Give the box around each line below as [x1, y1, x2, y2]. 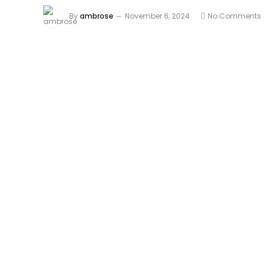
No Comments [208, 11, 261, 22]
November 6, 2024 [125, 11, 190, 22]
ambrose [80, 11, 113, 22]
